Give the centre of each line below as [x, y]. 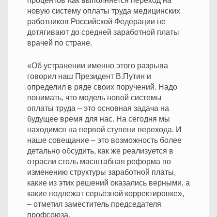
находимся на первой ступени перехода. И [104, 129]
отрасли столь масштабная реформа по [99, 161]
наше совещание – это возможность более [104, 140]
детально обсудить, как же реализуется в [100, 151]
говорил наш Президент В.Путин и [89, 76]
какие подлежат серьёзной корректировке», [106, 193]
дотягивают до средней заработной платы [103, 32]
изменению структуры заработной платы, [101, 172]
